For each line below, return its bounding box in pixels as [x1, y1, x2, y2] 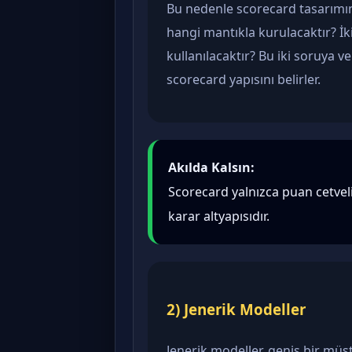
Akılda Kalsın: [168, 159, 255, 177]
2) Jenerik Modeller [167, 299, 306, 320]
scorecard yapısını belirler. [167, 71, 321, 89]
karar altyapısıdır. [168, 207, 269, 225]
